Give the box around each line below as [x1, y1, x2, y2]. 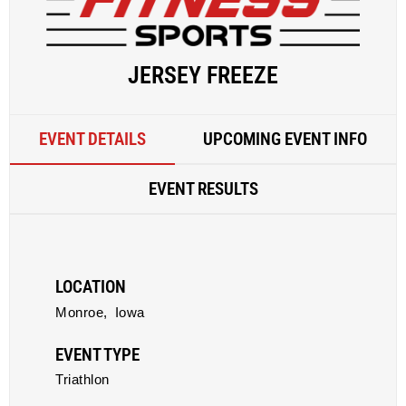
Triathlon [55, 372, 110, 387]
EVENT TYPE [55, 344, 140, 365]
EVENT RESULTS [148, 179, 258, 199]
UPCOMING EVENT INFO [203, 129, 368, 150]
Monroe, [55, 304, 108, 320]
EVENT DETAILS [38, 129, 146, 150]
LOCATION [55, 276, 126, 297]
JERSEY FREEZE [128, 62, 278, 89]
